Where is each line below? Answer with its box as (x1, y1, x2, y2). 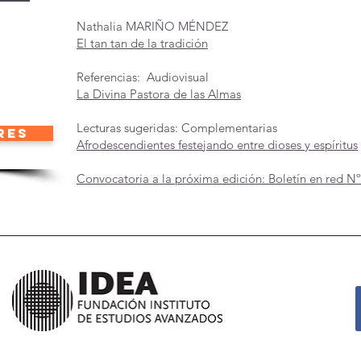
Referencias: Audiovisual (77, 69, 209, 85)
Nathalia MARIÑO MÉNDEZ (77, 19, 228, 34)
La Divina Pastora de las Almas (77, 86, 241, 102)
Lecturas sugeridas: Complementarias (77, 120, 277, 135)
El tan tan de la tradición (77, 35, 208, 51)
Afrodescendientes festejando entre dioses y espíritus (77, 137, 358, 152)
